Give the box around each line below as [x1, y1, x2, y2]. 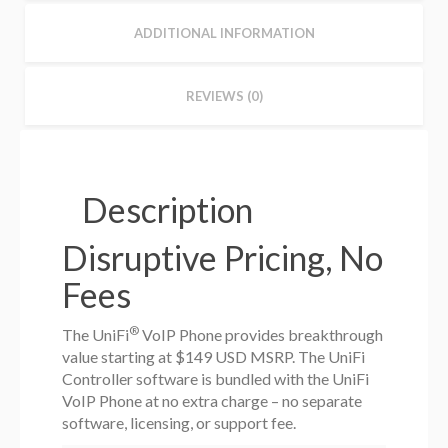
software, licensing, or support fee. [62, 413, 297, 433]
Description [82, 189, 254, 231]
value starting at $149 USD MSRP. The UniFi [62, 347, 366, 367]
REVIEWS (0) [185, 88, 263, 105]
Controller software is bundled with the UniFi [62, 369, 370, 389]
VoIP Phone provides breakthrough [139, 325, 384, 345]
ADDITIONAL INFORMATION [133, 25, 315, 42]
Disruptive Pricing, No [62, 237, 384, 279]
